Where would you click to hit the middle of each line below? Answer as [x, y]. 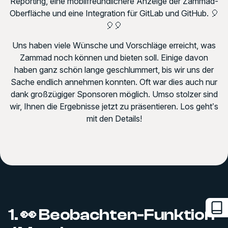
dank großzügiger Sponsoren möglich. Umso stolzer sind [114, 94]
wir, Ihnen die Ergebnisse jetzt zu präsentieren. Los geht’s [114, 106]
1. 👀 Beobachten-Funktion [111, 215]
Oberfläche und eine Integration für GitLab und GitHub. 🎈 [114, 13]
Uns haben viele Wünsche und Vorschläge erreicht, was [114, 45]
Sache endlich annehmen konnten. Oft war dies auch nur [114, 82]
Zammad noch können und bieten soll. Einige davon [114, 57]
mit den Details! [114, 118]
